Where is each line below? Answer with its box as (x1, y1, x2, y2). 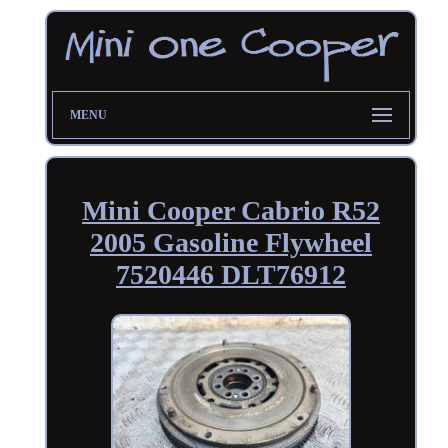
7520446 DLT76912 (115, 258, 346, 290)
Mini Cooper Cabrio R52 (81, 194, 380, 226)
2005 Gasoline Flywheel (89, 226, 372, 258)
